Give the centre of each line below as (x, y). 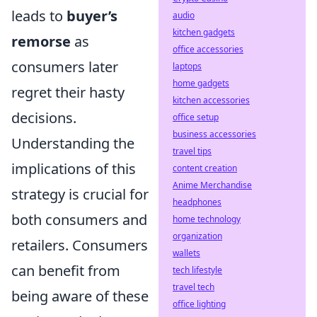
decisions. (44, 118)
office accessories (208, 49)
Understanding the (73, 143)
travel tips (192, 151)
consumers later (65, 67)
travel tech (194, 287)
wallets (186, 253)
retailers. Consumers (80, 245)
